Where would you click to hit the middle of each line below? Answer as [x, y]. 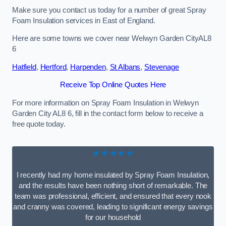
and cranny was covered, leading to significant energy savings [113, 207]
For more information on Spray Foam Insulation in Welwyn [106, 103]
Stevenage [161, 67]
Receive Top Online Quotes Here [113, 85]
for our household [113, 217]
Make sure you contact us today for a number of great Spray [109, 10]
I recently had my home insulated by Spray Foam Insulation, [113, 175]
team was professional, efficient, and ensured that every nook [113, 196]
